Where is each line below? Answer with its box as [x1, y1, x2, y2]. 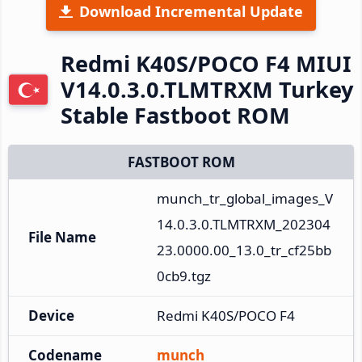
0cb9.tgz [157, 266, 211, 285]
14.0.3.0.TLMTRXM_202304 [157, 214, 330, 234]
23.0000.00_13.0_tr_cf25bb [157, 240, 331, 259]
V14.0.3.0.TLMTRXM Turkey [61, 74, 353, 104]
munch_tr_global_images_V [157, 188, 333, 208]
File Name [28, 227, 96, 246]
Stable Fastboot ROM [61, 99, 290, 130]
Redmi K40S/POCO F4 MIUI [61, 48, 351, 78]
